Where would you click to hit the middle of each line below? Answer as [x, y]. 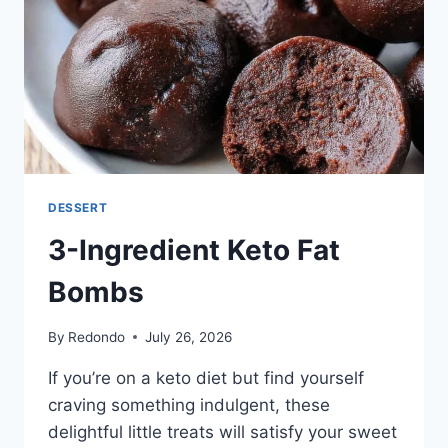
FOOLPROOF [179, 14]
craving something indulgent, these [189, 404]
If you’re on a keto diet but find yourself [206, 377]
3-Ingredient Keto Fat [194, 250]
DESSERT [78, 208]
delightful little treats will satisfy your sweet [222, 431]
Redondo [97, 336]
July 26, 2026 [189, 336]
